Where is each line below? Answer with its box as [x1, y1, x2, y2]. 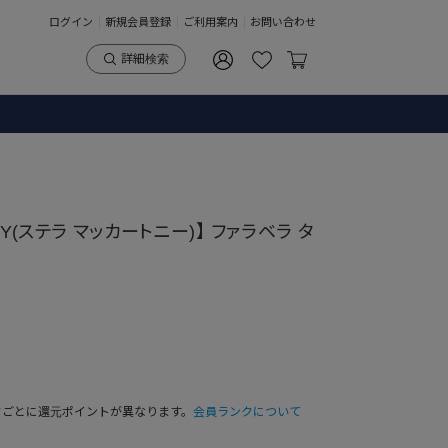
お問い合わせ [250, 15, 316, 28]
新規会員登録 [105, 15, 171, 28]
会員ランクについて [193, 405, 301, 419]
